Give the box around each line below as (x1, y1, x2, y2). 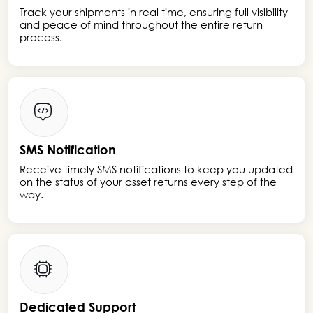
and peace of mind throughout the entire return (20, 18, 263, 31)
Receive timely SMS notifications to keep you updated (20, 163, 293, 176)
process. (20, 31, 62, 44)
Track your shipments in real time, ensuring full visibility (20, 6, 288, 19)
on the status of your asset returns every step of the (20, 175, 277, 189)
